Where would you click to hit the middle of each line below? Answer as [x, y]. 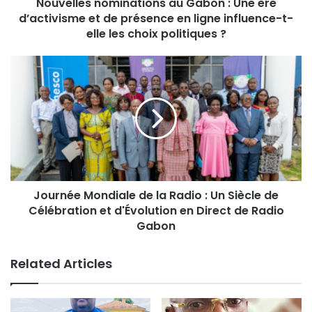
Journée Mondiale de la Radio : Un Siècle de [156, 195]
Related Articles [61, 263]
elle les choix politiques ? [156, 33]
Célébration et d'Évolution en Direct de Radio [156, 210]
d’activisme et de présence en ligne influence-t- [156, 18]
